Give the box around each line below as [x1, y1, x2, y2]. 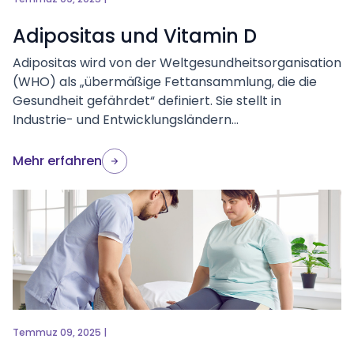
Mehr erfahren [13, 152, 102, 170]
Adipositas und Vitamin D [13, 23, 257, 49]
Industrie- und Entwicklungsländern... [13, 111, 239, 129]
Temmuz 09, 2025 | [13, 326, 107, 339]
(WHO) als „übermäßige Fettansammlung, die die [13, 73, 317, 91]
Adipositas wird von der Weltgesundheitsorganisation [13, 54, 341, 72]
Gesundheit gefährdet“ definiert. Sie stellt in [13, 92, 281, 110]
